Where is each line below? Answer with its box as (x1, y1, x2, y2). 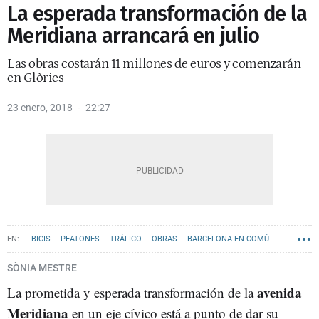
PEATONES (61, 234, 100, 244)
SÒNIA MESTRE (7, 262, 77, 273)
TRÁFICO (110, 234, 142, 244)
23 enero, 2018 (7, 102, 73, 113)
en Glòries (7, 70, 63, 85)
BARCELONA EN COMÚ (187, 234, 269, 244)
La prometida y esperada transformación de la (7, 283, 257, 301)
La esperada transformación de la (7, 1, 307, 26)
